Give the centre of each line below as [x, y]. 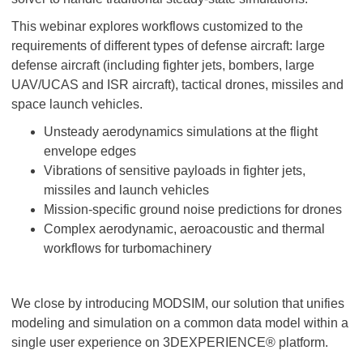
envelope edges [90, 151]
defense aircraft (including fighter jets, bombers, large [163, 65]
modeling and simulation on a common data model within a [180, 323]
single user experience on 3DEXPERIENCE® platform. [170, 342]
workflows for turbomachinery [128, 248]
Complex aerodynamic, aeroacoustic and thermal [184, 229]
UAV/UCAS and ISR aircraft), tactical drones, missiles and [177, 85]
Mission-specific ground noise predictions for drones [193, 209]
